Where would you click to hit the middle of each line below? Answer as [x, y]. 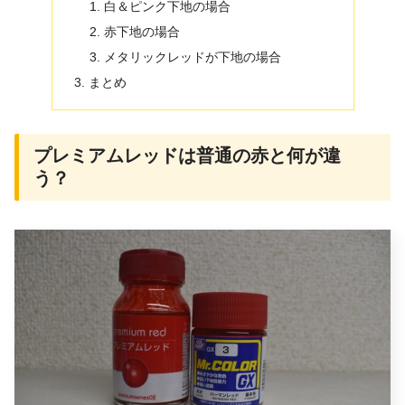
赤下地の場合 [142, 32]
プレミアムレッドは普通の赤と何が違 [187, 155]
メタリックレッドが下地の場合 [193, 57]
